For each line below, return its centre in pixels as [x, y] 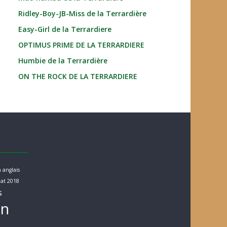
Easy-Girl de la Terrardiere [65, 29]
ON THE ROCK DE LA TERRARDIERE [78, 76]
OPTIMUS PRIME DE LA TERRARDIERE [81, 45]
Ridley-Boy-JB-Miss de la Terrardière [82, 13]
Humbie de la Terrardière [63, 61]
